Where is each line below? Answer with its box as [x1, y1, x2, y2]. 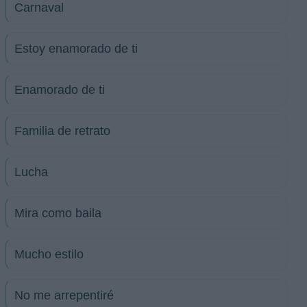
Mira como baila [14, 206, 101, 220]
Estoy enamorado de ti [14, 42, 138, 56]
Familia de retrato [14, 124, 110, 138]
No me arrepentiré [14, 288, 114, 302]
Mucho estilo [14, 247, 84, 261]
